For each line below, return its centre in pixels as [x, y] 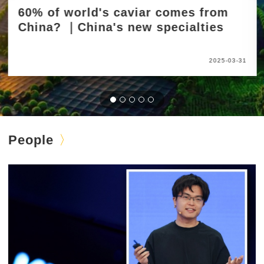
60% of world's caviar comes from [123, 13]
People [31, 140]
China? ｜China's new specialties [121, 27]
